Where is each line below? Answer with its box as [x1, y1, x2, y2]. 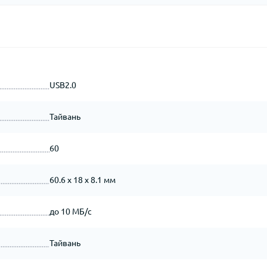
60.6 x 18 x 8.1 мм [49, 175, 116, 185]
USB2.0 [49, 80, 76, 90]
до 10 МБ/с [49, 207, 92, 216]
